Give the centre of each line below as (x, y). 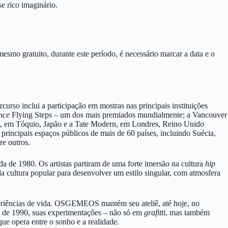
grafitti (155, 212)
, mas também (188, 212)
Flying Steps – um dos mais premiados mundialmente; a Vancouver (118, 115)
